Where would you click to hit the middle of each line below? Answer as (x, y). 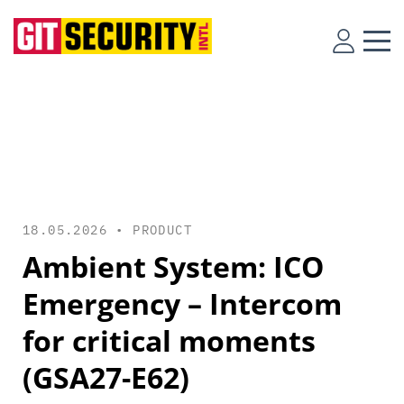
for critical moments (169, 340)
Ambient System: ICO (173, 266)
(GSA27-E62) (106, 377)
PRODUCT (163, 230)
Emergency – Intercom (182, 303)
